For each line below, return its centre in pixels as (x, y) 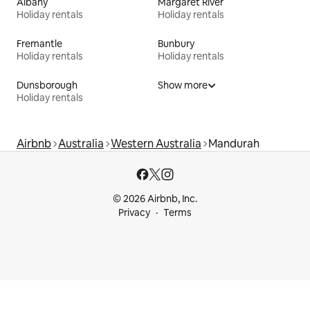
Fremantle (39, 43)
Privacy (134, 212)
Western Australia (156, 143)
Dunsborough (47, 85)
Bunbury (176, 43)
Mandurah (234, 143)
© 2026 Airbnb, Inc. (155, 199)
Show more (183, 85)
